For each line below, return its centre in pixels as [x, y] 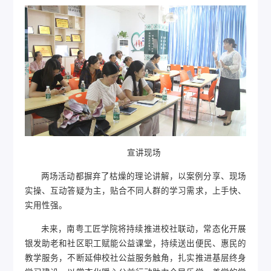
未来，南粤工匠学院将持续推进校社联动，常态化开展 [144, 228]
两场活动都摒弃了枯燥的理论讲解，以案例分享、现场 [144, 176]
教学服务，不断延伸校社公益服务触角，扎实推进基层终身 [135, 257]
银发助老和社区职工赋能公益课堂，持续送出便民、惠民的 [135, 243]
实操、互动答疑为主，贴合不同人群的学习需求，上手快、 [135, 190]
